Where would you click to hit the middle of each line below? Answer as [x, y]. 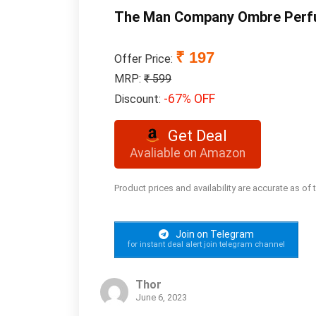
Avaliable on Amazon [188, 153]
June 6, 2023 [161, 297]
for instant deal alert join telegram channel [206, 244]
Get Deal [198, 136]
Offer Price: [145, 59]
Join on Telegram [214, 234]
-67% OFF [189, 98]
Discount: [139, 99]
